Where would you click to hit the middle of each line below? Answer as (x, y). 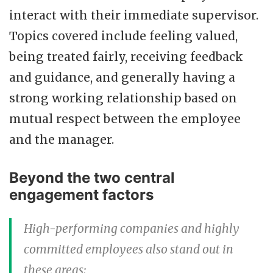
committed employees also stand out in (129, 249)
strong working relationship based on (123, 98)
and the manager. (62, 139)
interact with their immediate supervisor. (134, 15)
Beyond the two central (92, 177)
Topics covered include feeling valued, (123, 36)
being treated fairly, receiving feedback (126, 56)
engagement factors (81, 194)
